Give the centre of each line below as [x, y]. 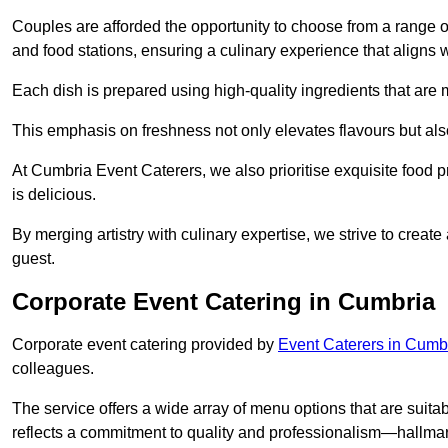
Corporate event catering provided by [145, 345]
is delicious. [54, 195]
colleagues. [53, 369]
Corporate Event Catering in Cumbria [223, 302]
